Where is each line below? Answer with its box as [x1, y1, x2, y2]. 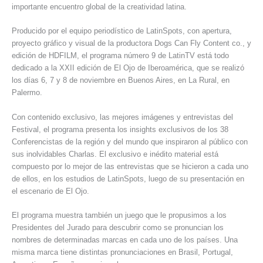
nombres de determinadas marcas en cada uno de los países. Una [12, 235, 238, 245]
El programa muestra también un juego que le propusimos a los [12, 211, 227, 220]
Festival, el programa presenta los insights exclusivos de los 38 [12, 124, 228, 134]
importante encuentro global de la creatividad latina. [12, 2, 187, 11]
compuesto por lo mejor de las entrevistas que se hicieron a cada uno [12, 161, 248, 171]
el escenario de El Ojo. [12, 186, 89, 195]
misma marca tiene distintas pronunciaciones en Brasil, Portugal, [12, 248, 233, 257]
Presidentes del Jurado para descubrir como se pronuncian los [12, 223, 224, 232]
